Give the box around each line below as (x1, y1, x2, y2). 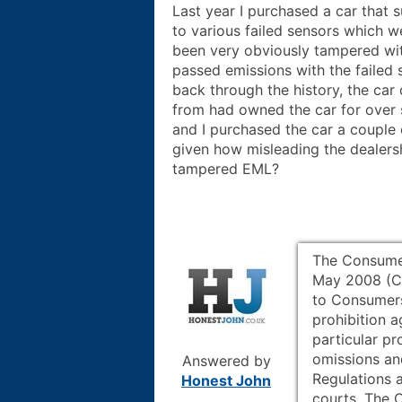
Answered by (181, 351, 271, 370)
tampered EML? (172, 159, 279, 178)
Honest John (181, 371, 271, 389)
